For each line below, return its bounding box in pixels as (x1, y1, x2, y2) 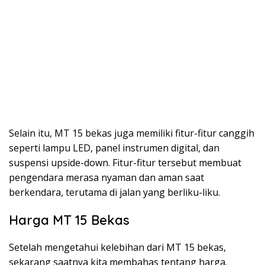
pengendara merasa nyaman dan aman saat (9, 170, 204, 184)
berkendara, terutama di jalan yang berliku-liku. (9, 185, 220, 199)
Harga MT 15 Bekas (9, 211, 130, 228)
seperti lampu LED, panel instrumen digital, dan (9, 141, 219, 154)
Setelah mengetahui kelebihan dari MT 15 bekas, (9, 240, 226, 254)
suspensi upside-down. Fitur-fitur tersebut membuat (9, 156, 241, 169)
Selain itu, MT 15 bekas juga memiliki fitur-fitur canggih (9, 126, 254, 140)
